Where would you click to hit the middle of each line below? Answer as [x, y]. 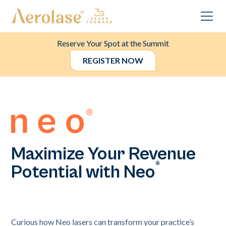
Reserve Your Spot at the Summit [113, 43]
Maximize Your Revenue [104, 154]
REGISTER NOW [113, 60]
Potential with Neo [83, 172]
